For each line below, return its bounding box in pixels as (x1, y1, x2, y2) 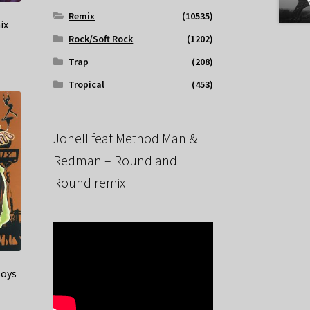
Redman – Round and (53, 152, 177, 170)
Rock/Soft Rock (69, 33, 134, 46)
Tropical (69, 78, 105, 91)
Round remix (53, 174, 125, 192)
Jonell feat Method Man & (53, 129, 197, 147)
